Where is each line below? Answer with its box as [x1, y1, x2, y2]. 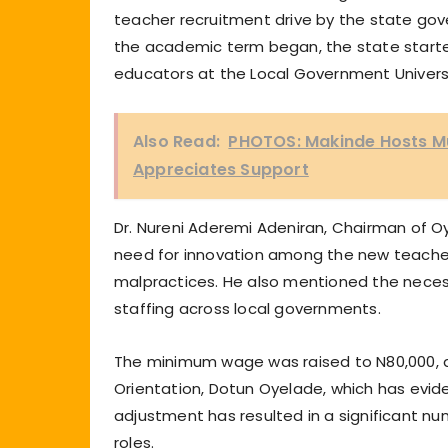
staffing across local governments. [114, 297, 381, 319]
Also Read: [133, 129, 220, 153]
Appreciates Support [133, 157, 309, 181]
